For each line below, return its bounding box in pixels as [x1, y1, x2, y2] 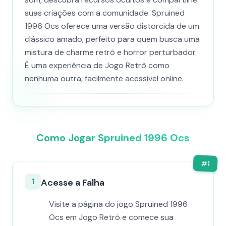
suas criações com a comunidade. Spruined [25, 8, 185, 18]
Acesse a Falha [41, 177, 104, 189]
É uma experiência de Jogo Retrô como [25, 60, 169, 71]
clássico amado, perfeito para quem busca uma [25, 34, 200, 44]
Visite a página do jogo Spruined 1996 [49, 199, 188, 209]
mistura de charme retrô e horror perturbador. [25, 47, 197, 58]
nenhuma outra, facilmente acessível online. [25, 73, 184, 84]
